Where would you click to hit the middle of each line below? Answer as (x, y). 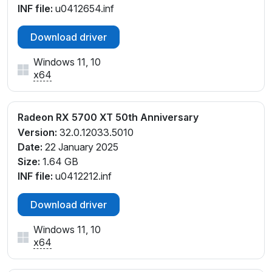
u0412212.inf (82, 176)
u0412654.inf (83, 9)
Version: (37, 133)
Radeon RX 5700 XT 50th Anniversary (108, 117)
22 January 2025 (80, 147)
